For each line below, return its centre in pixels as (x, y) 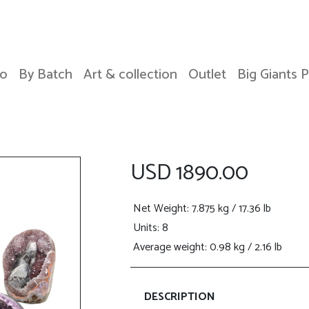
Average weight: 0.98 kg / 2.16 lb (208, 247)
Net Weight (160, 209)
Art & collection (130, 75)
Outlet (207, 75)
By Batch (46, 75)
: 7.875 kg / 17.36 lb (229, 209)
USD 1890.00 (189, 173)
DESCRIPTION (180, 297)
